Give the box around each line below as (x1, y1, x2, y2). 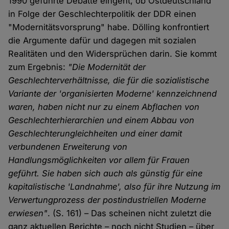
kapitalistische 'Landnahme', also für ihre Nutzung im (8, 181, 221, 192)
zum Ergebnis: (8, 61, 68, 72)
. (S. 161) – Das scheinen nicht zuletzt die (48, 208, 212, 218)
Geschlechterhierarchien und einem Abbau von (8, 114, 195, 125)
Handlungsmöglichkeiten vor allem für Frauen (8, 154, 190, 165)
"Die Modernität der (68, 61, 146, 72)
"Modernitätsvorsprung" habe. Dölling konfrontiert (8, 21, 210, 32)
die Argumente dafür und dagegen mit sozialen (8, 35, 197, 45)
